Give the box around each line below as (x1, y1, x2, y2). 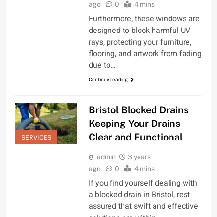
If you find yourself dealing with (88, 177, 197, 189)
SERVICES (21, 134, 51, 141)
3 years (127, 153, 151, 161)
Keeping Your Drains (88, 118, 180, 130)
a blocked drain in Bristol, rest (88, 189, 190, 201)
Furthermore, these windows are (88, 13, 200, 25)
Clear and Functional (88, 131, 183, 143)
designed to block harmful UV (88, 25, 190, 37)
